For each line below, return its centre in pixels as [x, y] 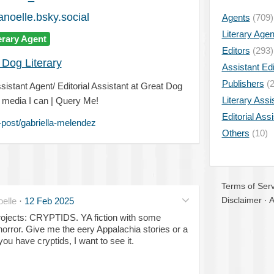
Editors [236, 50]
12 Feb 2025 [49, 201]
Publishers [243, 83]
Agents [236, 17]
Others [235, 133]
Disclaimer [241, 200]
